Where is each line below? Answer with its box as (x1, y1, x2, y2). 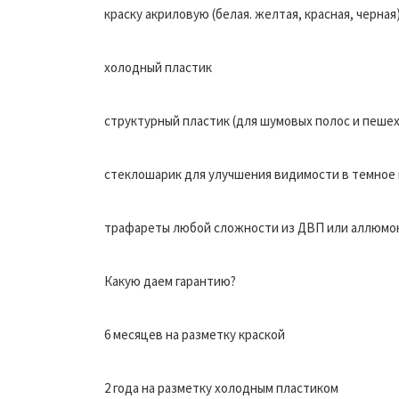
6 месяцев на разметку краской (104, 325, 285, 343)
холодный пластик (104, 58, 212, 76)
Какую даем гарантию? (104, 272, 236, 289)
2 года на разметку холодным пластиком (104, 379, 338, 396)
